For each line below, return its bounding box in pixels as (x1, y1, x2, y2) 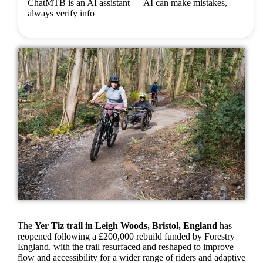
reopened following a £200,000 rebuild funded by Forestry (17, 231, 235, 241)
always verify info (27, 8, 95, 18)
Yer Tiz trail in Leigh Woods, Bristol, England (34, 220, 217, 231)
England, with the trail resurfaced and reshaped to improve (17, 241, 234, 252)
